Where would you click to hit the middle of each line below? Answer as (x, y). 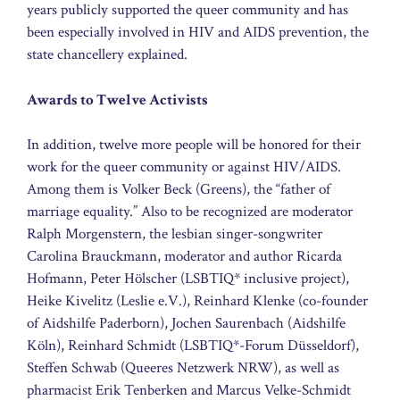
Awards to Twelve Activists (117, 100)
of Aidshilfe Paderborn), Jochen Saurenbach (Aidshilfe (186, 324)
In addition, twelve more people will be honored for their (194, 145)
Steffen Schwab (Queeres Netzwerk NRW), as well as (183, 368)
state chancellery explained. (107, 55)
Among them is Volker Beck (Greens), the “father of (179, 190)
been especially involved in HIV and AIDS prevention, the (198, 33)
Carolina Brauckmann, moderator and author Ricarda (184, 257)
